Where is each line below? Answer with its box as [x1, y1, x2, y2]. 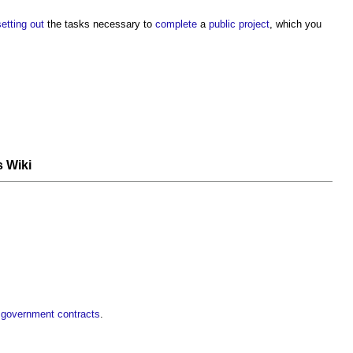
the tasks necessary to [44, 18, 155, 30]
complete [155, 18, 197, 30]
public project [209, 18, 269, 30]
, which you [269, 18, 321, 30]
